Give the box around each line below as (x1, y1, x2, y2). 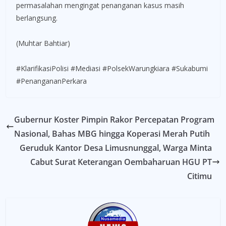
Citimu (187, 170, 212, 182)
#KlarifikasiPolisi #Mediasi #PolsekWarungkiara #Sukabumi (16, 63, 208, 73)
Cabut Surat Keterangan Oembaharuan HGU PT (30, 156, 212, 167)
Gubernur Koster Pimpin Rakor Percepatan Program (14, 114, 214, 125)
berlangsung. (16, 13, 58, 23)
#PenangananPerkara (16, 76, 87, 86)
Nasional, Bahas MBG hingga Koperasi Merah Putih (14, 128, 210, 139)
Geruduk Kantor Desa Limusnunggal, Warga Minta (20, 142, 212, 153)
